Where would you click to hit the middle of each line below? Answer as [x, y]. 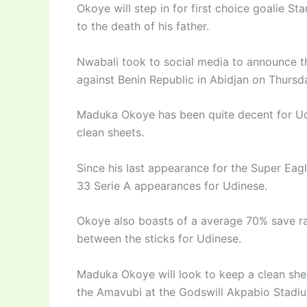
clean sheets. [110, 133]
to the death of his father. [143, 26]
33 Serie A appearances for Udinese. [172, 185]
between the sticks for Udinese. [159, 239]
